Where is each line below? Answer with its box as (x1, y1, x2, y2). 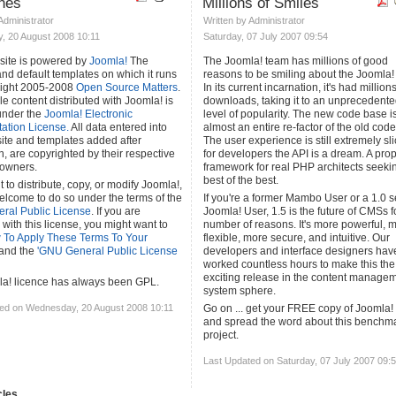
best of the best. (203, 174, 278, 187)
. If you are (91, 205, 141, 217)
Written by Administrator (203, 15, 308, 26)
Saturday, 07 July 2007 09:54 (203, 31, 328, 42)
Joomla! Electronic (44, 108, 133, 120)
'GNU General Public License (37, 245, 178, 257)
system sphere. (203, 285, 276, 297)
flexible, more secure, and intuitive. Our (203, 232, 390, 244)
